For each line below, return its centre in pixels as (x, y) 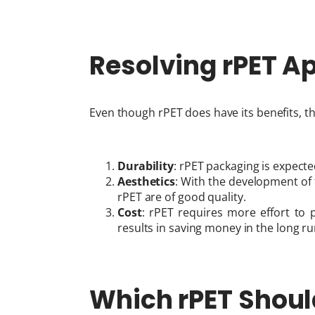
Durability (146, 166)
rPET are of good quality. (182, 197)
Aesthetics (146, 181)
